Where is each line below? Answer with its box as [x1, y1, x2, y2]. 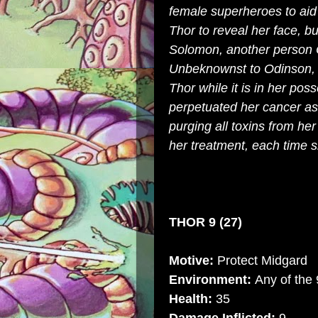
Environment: [169, 273, 251, 287]
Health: [169, 292, 212, 306]
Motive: [169, 253, 214, 268]
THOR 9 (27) [169, 215, 242, 229]
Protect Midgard [214, 253, 307, 268]
